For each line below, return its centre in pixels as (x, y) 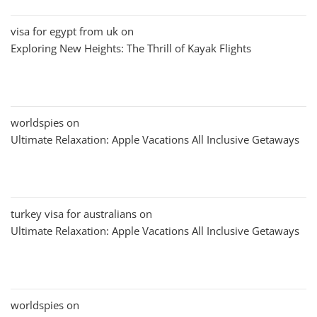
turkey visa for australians (74, 213)
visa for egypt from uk (64, 31)
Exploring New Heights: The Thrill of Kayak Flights (131, 48)
